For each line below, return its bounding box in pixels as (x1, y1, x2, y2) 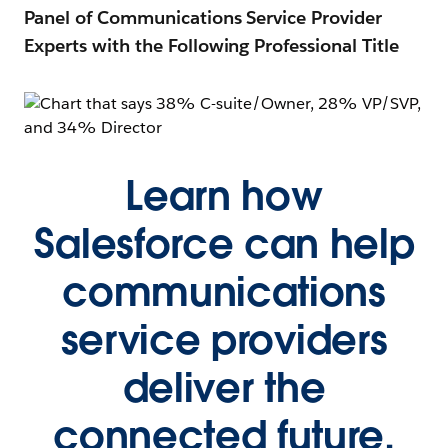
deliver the (122, 362, 326, 415)
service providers (60, 314, 388, 367)
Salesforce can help (33, 218, 415, 271)
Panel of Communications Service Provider (24, 6, 383, 30)
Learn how (125, 170, 323, 223)
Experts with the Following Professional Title (24, 34, 400, 58)
